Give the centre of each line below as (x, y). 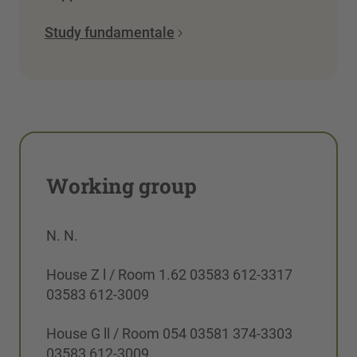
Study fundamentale (110, 33)
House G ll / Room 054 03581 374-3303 (169, 334)
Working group (122, 186)
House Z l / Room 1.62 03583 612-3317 (169, 275)
